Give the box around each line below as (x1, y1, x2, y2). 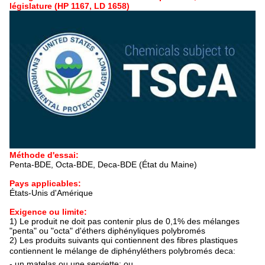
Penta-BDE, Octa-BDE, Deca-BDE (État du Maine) (9, 160, 197, 170)
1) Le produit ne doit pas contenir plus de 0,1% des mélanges (9, 216, 240, 227)
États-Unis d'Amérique (9, 188, 93, 198)
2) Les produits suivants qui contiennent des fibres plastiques (9, 235, 238, 245)
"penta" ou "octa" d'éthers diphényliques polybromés (9, 226, 205, 236)
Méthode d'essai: (9, 150, 79, 160)
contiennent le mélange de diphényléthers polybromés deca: (9, 246, 235, 256)
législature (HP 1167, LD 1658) (9, 1, 130, 11)
